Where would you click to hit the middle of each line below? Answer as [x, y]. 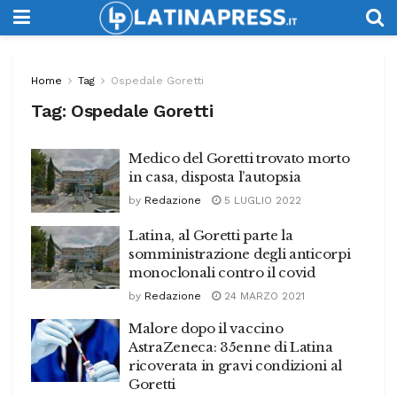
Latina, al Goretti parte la [211, 235]
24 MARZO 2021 [263, 296]
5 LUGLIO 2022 [261, 200]
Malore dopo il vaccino [206, 328]
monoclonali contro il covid [222, 272]
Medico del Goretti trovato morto [239, 158]
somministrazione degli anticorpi [240, 253]
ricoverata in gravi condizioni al [236, 365]
